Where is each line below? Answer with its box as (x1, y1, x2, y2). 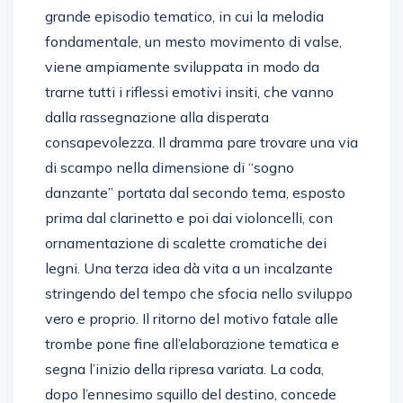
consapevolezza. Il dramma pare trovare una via (45, 132, 358, 151)
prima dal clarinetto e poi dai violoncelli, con (45, 208, 333, 227)
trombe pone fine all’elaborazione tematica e (45, 334, 339, 353)
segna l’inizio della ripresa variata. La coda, (45, 359, 324, 378)
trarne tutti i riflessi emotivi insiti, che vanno (45, 82, 334, 101)
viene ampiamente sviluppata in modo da (45, 57, 319, 76)
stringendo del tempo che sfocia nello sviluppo (45, 283, 353, 302)
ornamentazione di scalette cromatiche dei (45, 233, 327, 252)
